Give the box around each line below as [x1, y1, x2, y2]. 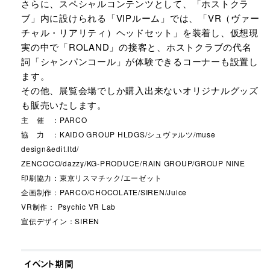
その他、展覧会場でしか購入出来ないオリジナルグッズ [21, 84, 259, 96]
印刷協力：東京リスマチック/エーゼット [21, 172, 162, 183]
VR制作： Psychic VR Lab [21, 201, 116, 212]
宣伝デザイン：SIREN [21, 216, 99, 226]
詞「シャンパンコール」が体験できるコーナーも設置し [21, 55, 259, 67]
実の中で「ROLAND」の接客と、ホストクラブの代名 [21, 40, 252, 53]
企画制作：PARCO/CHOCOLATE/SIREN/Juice [21, 187, 195, 197]
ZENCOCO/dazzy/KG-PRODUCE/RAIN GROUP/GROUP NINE [21, 158, 245, 168]
